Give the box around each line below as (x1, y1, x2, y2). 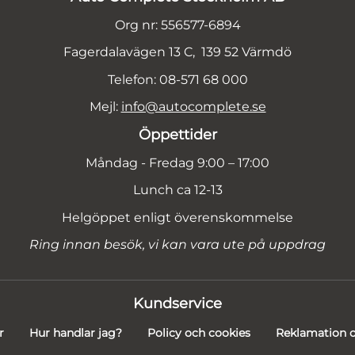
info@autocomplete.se (120, 99, 266, 115)
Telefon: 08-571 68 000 (107, 71, 248, 87)
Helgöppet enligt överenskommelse (62, 209, 293, 225)
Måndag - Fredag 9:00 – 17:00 (86, 155, 269, 170)
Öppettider (138, 124, 217, 143)
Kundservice (133, 294, 222, 313)
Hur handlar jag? (29, 326, 122, 341)
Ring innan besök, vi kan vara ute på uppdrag (29, 237, 326, 253)
